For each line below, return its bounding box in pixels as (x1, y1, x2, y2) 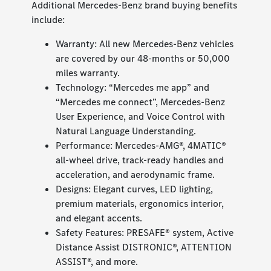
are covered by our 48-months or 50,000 (56, 52, 230, 65)
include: (31, 13, 65, 27)
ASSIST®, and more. (56, 255, 139, 269)
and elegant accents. (56, 212, 143, 225)
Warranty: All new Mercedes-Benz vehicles (56, 38, 234, 51)
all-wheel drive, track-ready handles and (56, 154, 224, 167)
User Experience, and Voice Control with (56, 110, 226, 123)
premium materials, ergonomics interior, (56, 197, 224, 211)
